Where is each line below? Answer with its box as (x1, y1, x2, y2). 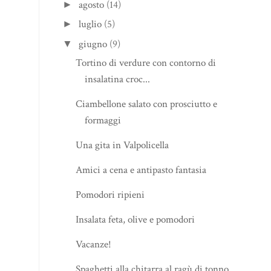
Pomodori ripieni (76, 188, 145, 201)
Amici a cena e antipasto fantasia (76, 163, 207, 177)
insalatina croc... (85, 72, 151, 86)
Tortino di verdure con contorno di (76, 56, 217, 70)
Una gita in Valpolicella (76, 138, 169, 152)
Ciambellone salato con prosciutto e (76, 97, 218, 111)
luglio (79, 18, 102, 31)
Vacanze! (76, 237, 112, 251)
